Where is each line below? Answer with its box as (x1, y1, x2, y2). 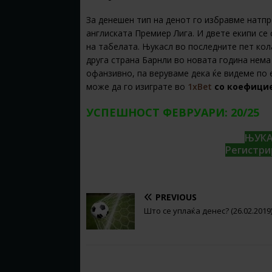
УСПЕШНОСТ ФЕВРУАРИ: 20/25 (86, 105, 259, 120)
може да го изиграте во (86, 81, 188, 93)
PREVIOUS (155, 191, 197, 203)
